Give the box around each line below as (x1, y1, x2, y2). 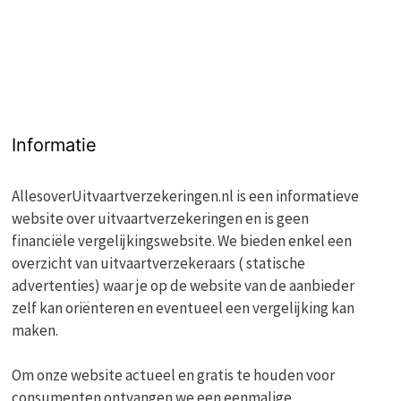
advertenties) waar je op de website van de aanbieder (12, 275, 355, 295)
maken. (12, 320, 59, 340)
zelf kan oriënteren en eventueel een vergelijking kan (12, 297, 355, 318)
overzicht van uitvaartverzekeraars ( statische (12, 252, 306, 273)
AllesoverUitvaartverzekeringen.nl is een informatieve (12, 185, 360, 206)
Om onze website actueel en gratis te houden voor (12, 364, 336, 385)
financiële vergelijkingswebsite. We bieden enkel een (12, 230, 353, 251)
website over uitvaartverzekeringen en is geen (12, 208, 310, 228)
